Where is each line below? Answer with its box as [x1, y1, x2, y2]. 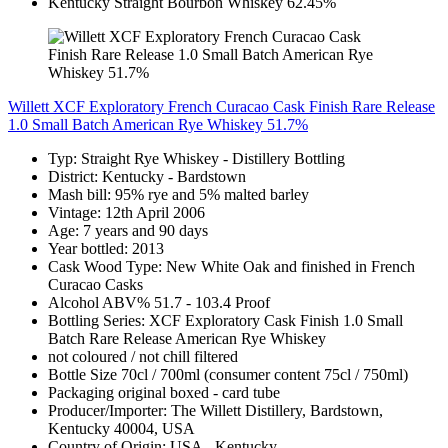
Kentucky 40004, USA [48, 419, 195, 437]
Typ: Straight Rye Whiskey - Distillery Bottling [48, 149, 345, 167]
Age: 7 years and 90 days [48, 221, 208, 239]
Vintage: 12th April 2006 [48, 203, 205, 221]
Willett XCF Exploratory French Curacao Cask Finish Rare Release [8, 97, 435, 115]
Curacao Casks [48, 275, 143, 293]
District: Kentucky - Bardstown [48, 167, 246, 185]
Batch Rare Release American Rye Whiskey [48, 329, 326, 347]
